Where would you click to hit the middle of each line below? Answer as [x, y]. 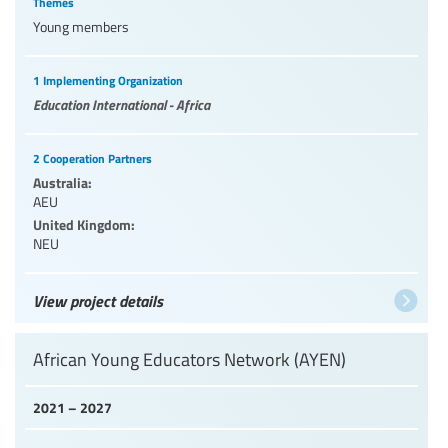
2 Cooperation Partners [92, 158]
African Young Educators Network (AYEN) [189, 358]
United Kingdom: [84, 223]
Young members [81, 26]
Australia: [62, 181]
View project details [98, 300]
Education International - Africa [121, 103]
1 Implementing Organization [108, 80]
